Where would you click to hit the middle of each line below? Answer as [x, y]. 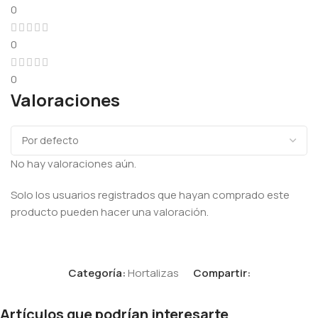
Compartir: [221, 273]
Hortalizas [153, 273]
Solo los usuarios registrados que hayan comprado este [150, 194]
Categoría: [97, 273]
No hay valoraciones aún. [73, 163]
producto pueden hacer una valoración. [110, 212]
